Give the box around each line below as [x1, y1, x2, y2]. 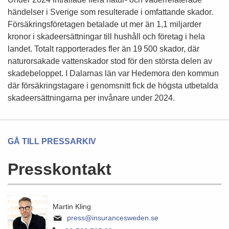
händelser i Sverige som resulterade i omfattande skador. [8, 8, 213, 16]
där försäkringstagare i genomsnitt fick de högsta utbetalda [8, 81, 218, 90]
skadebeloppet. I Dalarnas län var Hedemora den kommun [8, 69, 219, 78]
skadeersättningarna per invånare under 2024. [8, 94, 175, 102]
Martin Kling [53, 202, 91, 211]
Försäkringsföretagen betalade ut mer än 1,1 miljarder [8, 20, 201, 29]
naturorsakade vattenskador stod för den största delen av [8, 57, 212, 65]
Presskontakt [8, 160, 111, 178]
